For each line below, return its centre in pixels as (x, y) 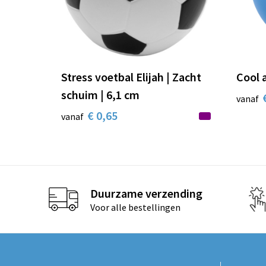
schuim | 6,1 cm (100, 95)
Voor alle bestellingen (135, 207)
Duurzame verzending (146, 193)
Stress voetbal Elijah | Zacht (131, 77)
